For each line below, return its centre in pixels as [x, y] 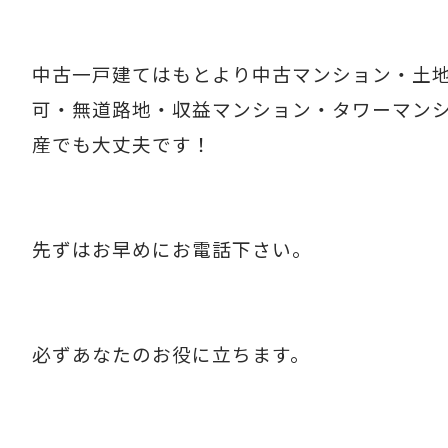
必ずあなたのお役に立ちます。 [171, 353]
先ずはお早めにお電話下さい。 [172, 248]
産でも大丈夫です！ [122, 143]
